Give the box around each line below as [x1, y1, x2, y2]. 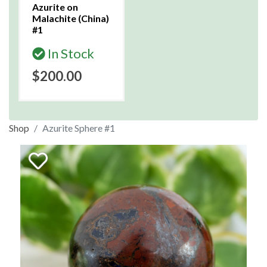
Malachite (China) [32, 13, 109, 24]
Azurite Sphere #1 [42, 122, 115, 133]
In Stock [45, 45, 94, 61]
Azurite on [32, 1, 78, 13]
